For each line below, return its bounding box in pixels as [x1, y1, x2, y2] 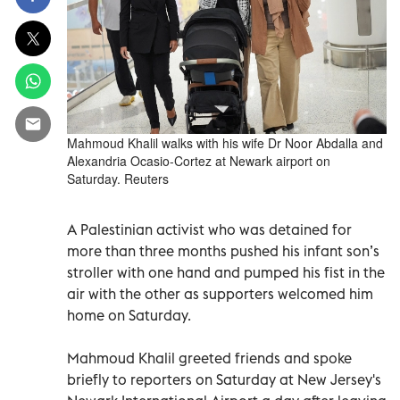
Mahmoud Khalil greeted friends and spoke [67, 348, 352, 367]
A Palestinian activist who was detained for [67, 220, 352, 238]
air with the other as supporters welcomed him [67, 284, 373, 303]
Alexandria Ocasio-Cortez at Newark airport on [67, 151, 330, 170]
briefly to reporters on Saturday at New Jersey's [67, 370, 381, 388]
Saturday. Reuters [67, 169, 169, 187]
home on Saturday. [67, 305, 191, 324]
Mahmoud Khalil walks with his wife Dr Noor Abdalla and [67, 133, 383, 152]
